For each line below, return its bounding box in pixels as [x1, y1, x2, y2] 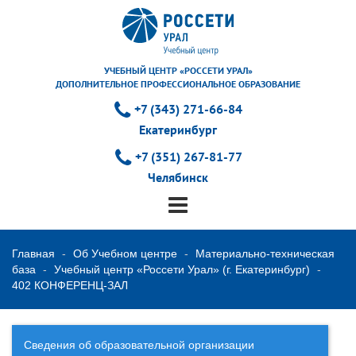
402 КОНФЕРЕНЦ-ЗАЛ [12, 278, 128, 292]
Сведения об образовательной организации [24, 338, 254, 351]
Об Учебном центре [73, 246, 177, 260]
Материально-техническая [195, 246, 335, 260]
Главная [12, 246, 55, 260]
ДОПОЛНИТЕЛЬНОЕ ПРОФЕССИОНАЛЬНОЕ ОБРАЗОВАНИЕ [56, 78, 300, 90]
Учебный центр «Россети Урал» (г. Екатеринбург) [54, 262, 310, 276]
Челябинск [148, 169, 208, 185]
